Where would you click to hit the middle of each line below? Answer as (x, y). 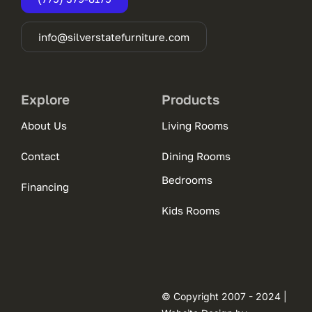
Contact (40, 156)
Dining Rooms (196, 156)
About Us (44, 126)
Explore (45, 100)
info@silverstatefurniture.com (114, 37)
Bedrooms (187, 180)
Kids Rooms (190, 211)
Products (190, 100)
